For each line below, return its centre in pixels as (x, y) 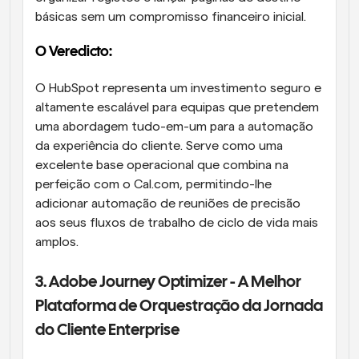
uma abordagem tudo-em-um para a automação (174, 127)
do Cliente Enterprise (109, 331)
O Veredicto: (75, 53)
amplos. (60, 242)
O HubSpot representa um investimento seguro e (178, 89)
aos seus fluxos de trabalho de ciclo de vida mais (177, 223)
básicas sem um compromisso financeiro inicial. (172, 17)
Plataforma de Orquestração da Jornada (179, 307)
